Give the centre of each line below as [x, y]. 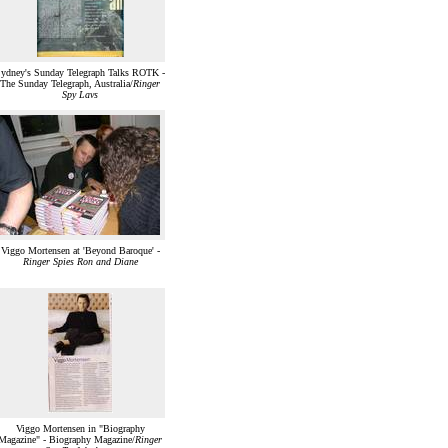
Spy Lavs [80, 95]
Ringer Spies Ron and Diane [80, 262]
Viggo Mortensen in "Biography [80, 429]
